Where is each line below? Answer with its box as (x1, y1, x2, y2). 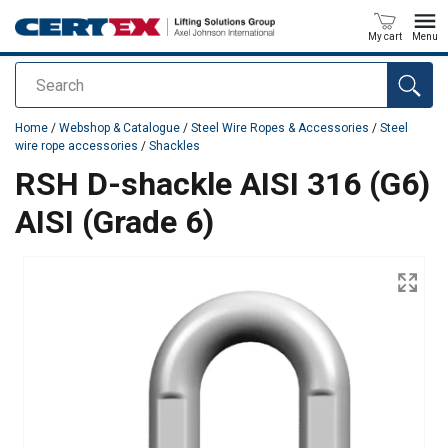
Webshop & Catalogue (59, 121, 183, 135)
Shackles (149, 139, 200, 153)
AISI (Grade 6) (15, 203, 214, 241)
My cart (368, 31, 402, 42)
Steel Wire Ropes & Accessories (191, 121, 369, 135)
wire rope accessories (15, 139, 138, 153)
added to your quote (15, 102, 142, 119)
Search (15, 76, 69, 95)
